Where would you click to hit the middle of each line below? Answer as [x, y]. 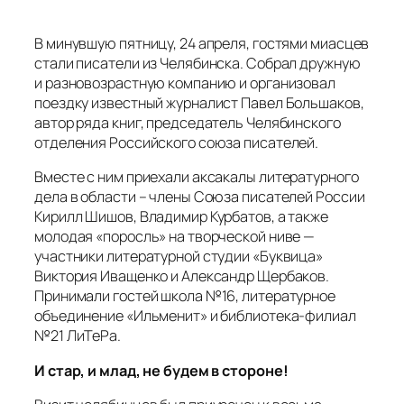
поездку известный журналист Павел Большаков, [199, 103]
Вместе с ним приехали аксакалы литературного [197, 177]
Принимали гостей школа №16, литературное [185, 296]
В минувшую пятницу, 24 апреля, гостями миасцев [202, 44]
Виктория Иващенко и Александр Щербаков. [182, 276]
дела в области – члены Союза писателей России [200, 197]
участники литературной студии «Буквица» [179, 257]
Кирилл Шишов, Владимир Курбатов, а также [181, 217]
